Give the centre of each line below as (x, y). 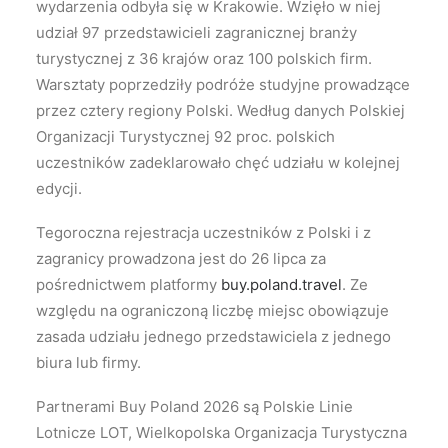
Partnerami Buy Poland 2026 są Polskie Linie (194, 407)
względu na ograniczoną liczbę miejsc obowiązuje (212, 311)
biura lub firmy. (88, 363)
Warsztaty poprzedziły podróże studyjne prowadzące (223, 85)
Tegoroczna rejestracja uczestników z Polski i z (203, 233)
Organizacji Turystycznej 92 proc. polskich (185, 137)
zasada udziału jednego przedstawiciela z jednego (213, 337)
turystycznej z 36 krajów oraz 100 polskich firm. (204, 59)
